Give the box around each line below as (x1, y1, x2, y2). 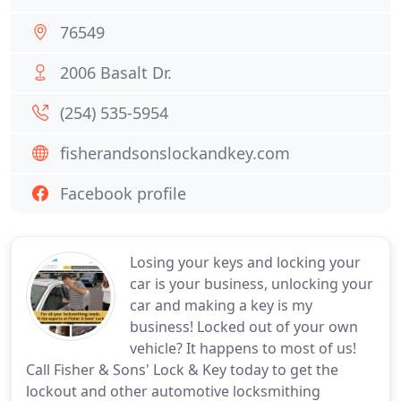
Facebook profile (60, 183, 186, 204)
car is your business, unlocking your (130, 274, 373, 294)
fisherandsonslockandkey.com (60, 142, 290, 164)
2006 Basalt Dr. (60, 62, 172, 83)
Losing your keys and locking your (130, 252, 361, 272)
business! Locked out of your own (130, 317, 358, 337)
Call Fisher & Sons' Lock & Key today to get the (26, 360, 338, 380)
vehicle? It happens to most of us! (130, 338, 356, 358)
